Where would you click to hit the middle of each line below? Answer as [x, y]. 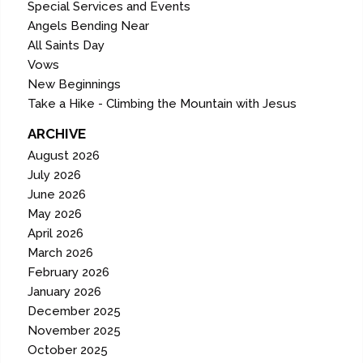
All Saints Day [66, 46]
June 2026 [57, 195]
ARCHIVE [57, 134]
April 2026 [56, 234]
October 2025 [68, 350]
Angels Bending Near [89, 26]
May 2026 [55, 214]
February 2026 [69, 273]
